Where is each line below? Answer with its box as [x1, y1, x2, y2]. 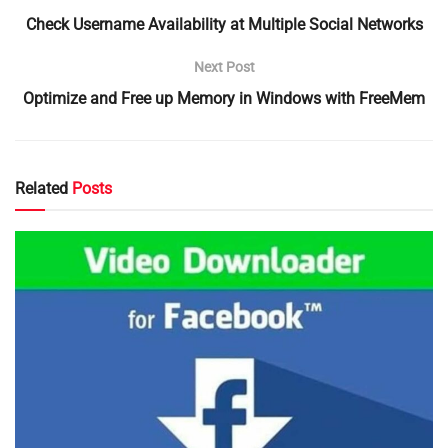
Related [15, 179, 68, 199]
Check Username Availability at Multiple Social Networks [25, 15, 423, 35]
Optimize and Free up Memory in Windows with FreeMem [23, 89, 425, 109]
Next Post [193, 59, 255, 76]
